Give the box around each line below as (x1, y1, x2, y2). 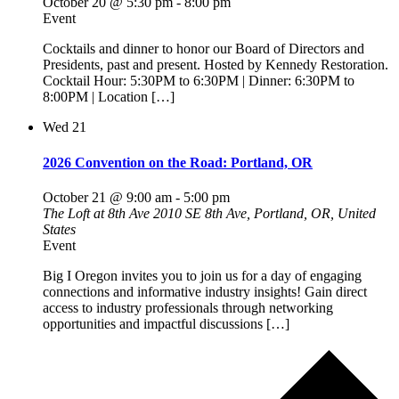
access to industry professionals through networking (43, 299, 333, 315)
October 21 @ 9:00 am (43, 189, 172, 205)
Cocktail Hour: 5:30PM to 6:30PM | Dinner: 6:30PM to (43, 73, 354, 89)
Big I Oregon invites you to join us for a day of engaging (43, 267, 362, 283)
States (43, 221, 76, 237)
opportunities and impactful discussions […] (43, 315, 289, 331)
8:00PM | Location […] (43, 89, 175, 105)
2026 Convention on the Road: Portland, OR (43, 154, 313, 170)
